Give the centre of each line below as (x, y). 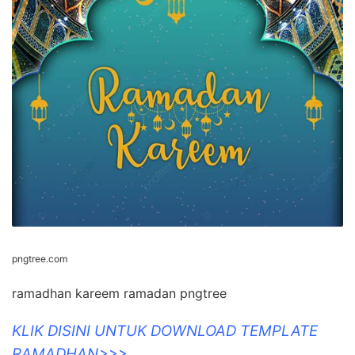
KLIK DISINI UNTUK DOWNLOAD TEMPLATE (165, 330)
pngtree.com (40, 258)
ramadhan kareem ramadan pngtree (119, 293)
